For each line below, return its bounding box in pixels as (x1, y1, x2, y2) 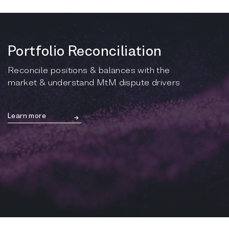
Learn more (8, 110, 46, 120)
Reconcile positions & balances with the (8, 64, 170, 75)
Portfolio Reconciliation (8, 41, 162, 59)
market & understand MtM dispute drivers (8, 76, 180, 87)
